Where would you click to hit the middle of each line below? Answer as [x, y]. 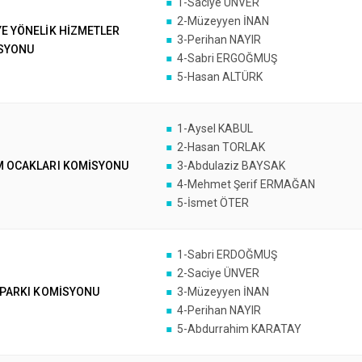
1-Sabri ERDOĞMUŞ [227, 255]
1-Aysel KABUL [215, 128]
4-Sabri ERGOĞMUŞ [227, 58]
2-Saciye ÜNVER [218, 273]
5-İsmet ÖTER [213, 203]
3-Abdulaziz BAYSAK [231, 166]
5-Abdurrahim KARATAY [239, 329]
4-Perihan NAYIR [219, 310]
